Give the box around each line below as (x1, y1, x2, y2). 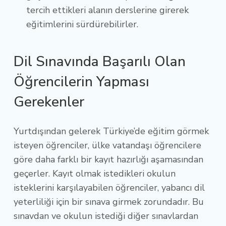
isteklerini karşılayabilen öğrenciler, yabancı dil (14, 181, 205, 194)
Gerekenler (14, 92, 88, 111)
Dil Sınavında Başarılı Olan (14, 51, 186, 71)
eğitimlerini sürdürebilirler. (26, 18, 143, 30)
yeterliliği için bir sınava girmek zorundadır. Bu (14, 195, 204, 208)
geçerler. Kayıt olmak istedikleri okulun (14, 167, 176, 180)
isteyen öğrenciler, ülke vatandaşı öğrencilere (14, 139, 201, 151)
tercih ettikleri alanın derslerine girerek (26, 4, 189, 16)
